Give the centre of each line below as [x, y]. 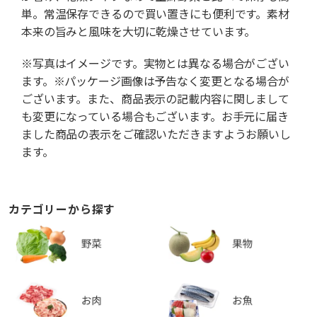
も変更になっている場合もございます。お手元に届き [155, 117]
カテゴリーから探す [62, 209]
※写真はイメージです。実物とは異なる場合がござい [155, 64]
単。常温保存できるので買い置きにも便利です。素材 [155, 14]
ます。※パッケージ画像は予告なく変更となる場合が [155, 81]
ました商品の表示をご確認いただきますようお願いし [156, 134]
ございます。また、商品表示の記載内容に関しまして [155, 99]
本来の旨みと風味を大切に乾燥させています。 [139, 32]
